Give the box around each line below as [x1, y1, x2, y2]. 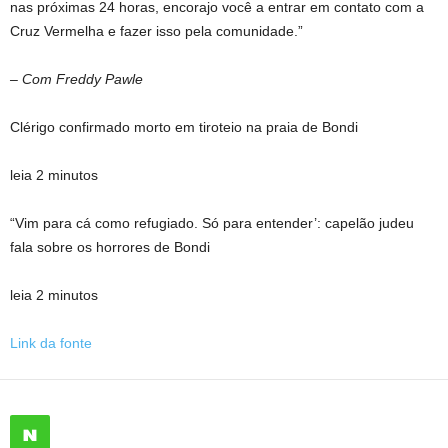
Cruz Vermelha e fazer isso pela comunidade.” [10, 23, 303, 39]
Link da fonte [10, 335, 92, 351]
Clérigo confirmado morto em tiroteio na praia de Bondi [10, 119, 358, 135]
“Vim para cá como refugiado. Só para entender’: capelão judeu [10, 215, 414, 231]
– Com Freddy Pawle [10, 71, 143, 87]
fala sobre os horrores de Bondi [10, 239, 210, 255]
